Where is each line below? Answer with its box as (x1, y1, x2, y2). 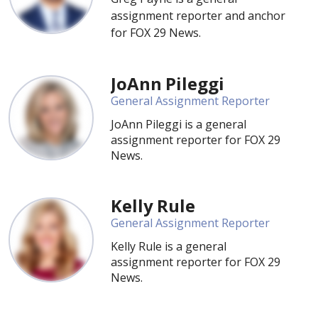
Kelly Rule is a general (111, 238, 226, 254)
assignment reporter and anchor (111, 8, 285, 23)
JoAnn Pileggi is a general (111, 116, 246, 132)
